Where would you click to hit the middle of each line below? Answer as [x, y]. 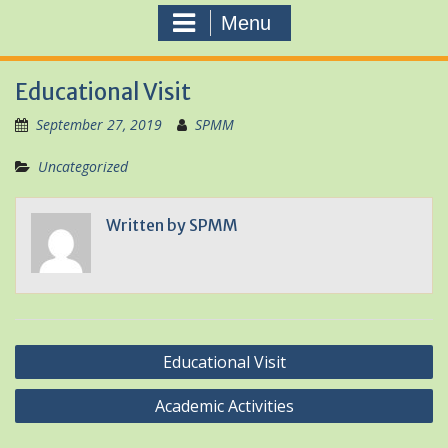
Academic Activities [224, 406]
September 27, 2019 [99, 124]
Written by [147, 225]
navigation [66, 378]
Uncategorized [83, 166]
